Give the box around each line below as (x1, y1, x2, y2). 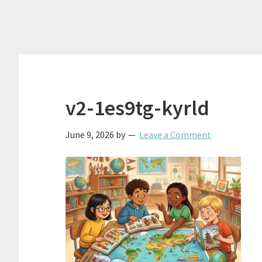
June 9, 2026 (65, 129, 114, 140)
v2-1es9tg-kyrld (65, 95, 209, 121)
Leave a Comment (139, 129, 211, 140)
